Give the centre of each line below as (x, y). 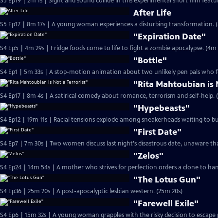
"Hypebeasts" (162, 108)
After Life (153, 13)
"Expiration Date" (170, 36)
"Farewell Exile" (166, 203)
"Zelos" (149, 156)
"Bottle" (150, 60)
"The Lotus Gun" (167, 180)
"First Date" (158, 132)
